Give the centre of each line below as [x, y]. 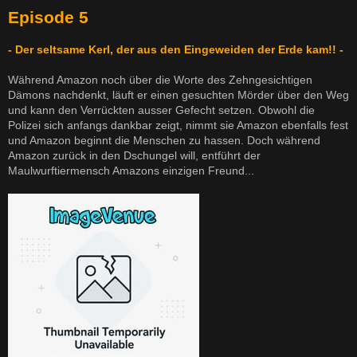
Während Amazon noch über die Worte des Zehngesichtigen [160, 80]
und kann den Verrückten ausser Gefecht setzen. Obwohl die [161, 110]
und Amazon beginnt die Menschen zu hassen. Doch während [164, 141]
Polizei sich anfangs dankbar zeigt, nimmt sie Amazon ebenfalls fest [178, 126]
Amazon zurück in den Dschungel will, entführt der [134, 156]
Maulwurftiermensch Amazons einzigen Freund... [131, 171]
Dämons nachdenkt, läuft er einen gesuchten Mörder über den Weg [178, 95]
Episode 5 [48, 18]
